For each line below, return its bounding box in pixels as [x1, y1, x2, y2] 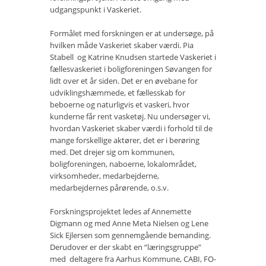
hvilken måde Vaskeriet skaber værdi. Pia [50, 40, 194, 50]
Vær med [12, 9, 40, 20]
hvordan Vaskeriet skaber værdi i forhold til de [50, 123, 213, 134]
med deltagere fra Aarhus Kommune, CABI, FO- [50, 254, 216, 264]
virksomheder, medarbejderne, [50, 170, 159, 181]
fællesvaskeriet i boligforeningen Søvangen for [50, 64, 212, 74]
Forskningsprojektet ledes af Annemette [50, 206, 191, 217]
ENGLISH [7, 102, 41, 111]
